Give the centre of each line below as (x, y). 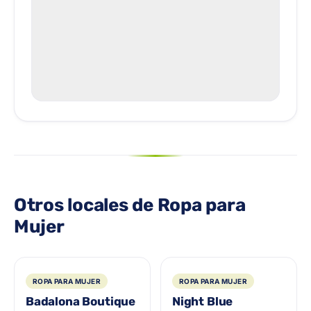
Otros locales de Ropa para (130, 205)
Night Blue (203, 301)
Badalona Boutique (81, 301)
